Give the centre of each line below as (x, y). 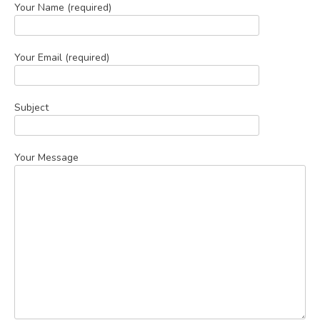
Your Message (46, 157)
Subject (31, 107)
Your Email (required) (62, 57)
